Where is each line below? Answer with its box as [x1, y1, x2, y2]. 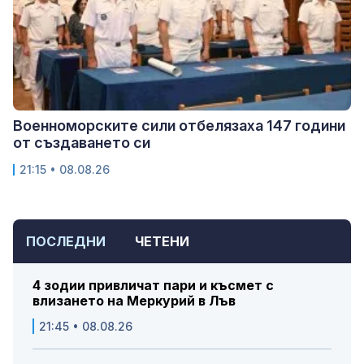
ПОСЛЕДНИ [26, 233, 106, 250]
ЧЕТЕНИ [135, 233, 189, 250]
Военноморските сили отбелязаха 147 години [13, 117, 345, 135]
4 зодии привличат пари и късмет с [32, 277, 274, 294]
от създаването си [13, 134, 150, 152]
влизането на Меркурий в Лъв [32, 292, 236, 310]
